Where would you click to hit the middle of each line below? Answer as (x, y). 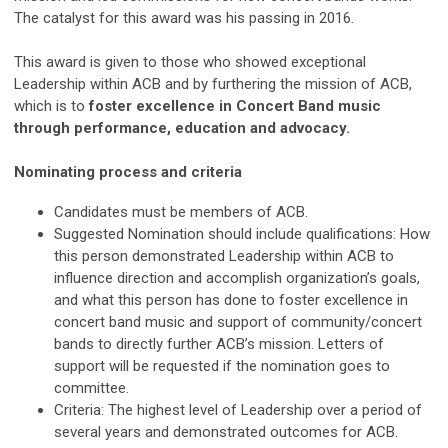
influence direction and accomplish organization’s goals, (237, 277)
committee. (91, 387)
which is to (51, 105)
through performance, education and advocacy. (182, 127)
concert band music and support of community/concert (238, 321)
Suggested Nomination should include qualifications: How (242, 233)
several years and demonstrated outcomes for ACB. (226, 431)
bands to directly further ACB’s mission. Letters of (219, 343)
